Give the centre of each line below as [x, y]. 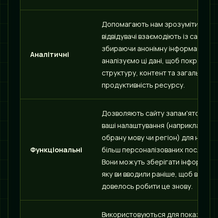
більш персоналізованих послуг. [156, 150]
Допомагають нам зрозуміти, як [155, 24]
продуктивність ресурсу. [143, 85]
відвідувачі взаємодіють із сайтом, [159, 36]
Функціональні [56, 150]
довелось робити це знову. [147, 186]
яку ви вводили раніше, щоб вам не [159, 174]
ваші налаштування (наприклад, [154, 125]
